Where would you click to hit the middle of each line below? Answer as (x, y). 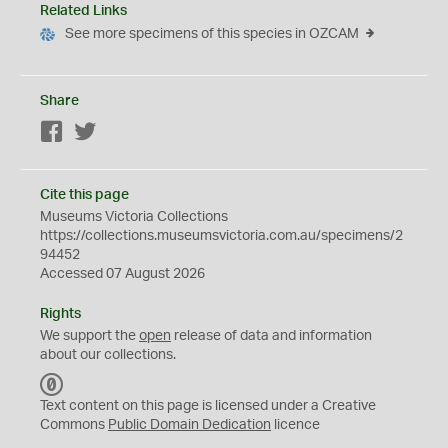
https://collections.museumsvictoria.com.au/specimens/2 (221, 236)
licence (295, 425)
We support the (89, 336)
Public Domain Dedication (189, 425)
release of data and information (271, 336)
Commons (74, 425)
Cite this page (84, 195)
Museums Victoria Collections (134, 217)
